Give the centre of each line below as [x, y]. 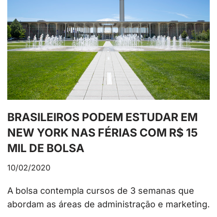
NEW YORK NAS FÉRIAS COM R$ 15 [102, 133]
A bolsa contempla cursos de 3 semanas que [101, 191]
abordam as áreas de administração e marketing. [108, 204]
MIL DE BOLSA [46, 148]
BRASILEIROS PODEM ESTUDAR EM [102, 117]
